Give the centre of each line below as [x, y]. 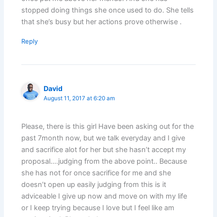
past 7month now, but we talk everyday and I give [103, 138]
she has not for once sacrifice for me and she [96, 173]
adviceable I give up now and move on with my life [104, 196]
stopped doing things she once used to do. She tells [108, 10]
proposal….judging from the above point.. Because [104, 162]
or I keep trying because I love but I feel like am [98, 208]
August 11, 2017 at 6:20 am [79, 98]
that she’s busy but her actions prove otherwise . [102, 22]
